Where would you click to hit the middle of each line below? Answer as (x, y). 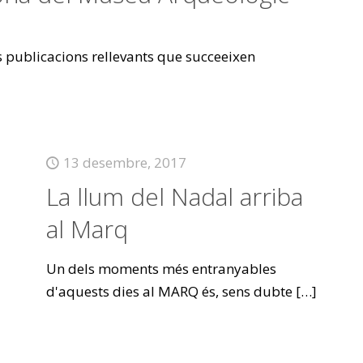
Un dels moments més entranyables (161, 269)
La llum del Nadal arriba (174, 196)
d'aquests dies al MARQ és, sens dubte (169, 291)
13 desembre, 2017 (124, 162)
